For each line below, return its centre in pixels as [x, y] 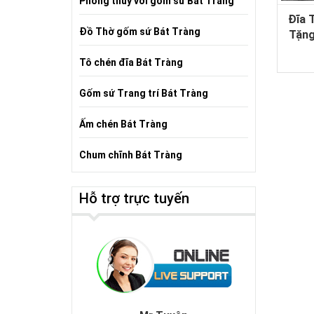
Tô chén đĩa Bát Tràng [131, 62]
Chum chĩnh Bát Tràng [131, 155]
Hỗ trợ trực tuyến [134, 198]
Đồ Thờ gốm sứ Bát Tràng [140, 32]
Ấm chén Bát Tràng [123, 124]
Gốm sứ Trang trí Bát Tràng [144, 93]
